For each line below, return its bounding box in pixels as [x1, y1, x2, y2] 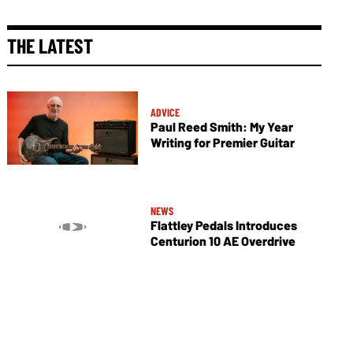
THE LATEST [7, 33, 94, 58]
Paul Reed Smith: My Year [150, 119, 293, 135]
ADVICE [150, 106, 180, 120]
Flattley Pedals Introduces [150, 217, 297, 233]
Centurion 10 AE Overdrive [150, 233, 295, 249]
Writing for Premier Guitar [150, 135, 295, 150]
